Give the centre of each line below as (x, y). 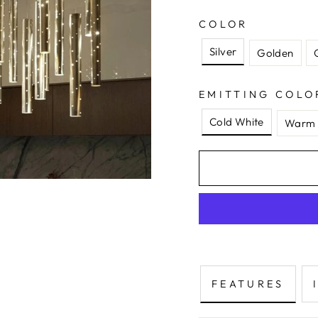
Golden (275, 53)
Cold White (237, 122)
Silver (223, 51)
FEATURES (248, 284)
